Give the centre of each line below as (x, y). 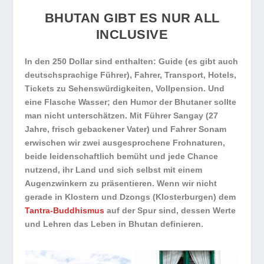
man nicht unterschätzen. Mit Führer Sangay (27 (122, 116)
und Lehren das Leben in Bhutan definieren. (114, 224)
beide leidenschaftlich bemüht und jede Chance (122, 156)
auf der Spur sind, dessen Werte (170, 211)
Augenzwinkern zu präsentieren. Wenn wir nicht (121, 184)
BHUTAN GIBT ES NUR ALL (132, 18)
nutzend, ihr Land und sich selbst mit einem (114, 170)
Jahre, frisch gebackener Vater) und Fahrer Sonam (126, 129)
